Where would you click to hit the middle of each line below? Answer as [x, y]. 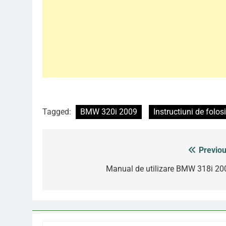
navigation [80, 171]
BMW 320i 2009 [109, 112]
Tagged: [58, 112]
